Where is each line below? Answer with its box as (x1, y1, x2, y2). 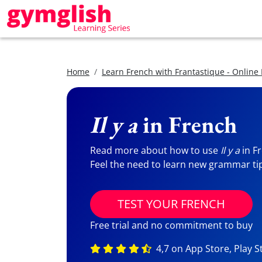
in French (143, 109, 237, 140)
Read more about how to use (90, 144, 220, 157)
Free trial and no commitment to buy (90, 219, 253, 232)
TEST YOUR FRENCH (118, 196, 225, 212)
